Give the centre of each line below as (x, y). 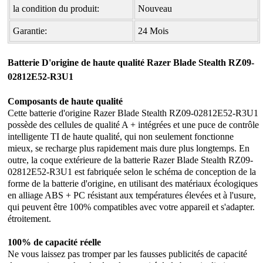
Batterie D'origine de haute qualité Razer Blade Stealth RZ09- (131, 63)
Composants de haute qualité (65, 102)
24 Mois (154, 31)
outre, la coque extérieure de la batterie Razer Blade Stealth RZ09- (131, 160)
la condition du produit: (56, 9)
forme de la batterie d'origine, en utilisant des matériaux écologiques (133, 184)
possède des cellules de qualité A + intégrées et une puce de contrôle (134, 125)
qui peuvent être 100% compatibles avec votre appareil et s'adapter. (131, 207)
